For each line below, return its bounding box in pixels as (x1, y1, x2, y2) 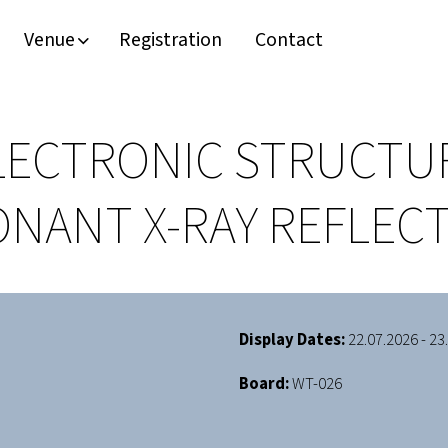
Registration (118, 26, 222, 54)
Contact (254, 26, 323, 54)
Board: (239, 372, 289, 397)
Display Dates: (239, 327, 345, 352)
